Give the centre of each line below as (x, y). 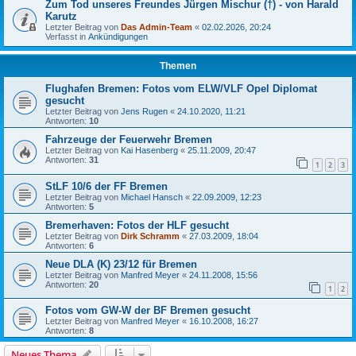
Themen (178, 66)
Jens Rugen (144, 111)
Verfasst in (67, 37)
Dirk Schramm (150, 236)
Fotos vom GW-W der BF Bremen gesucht (148, 311)
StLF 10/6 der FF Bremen (106, 186)
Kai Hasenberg (149, 150)
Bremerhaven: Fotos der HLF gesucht (137, 225)
